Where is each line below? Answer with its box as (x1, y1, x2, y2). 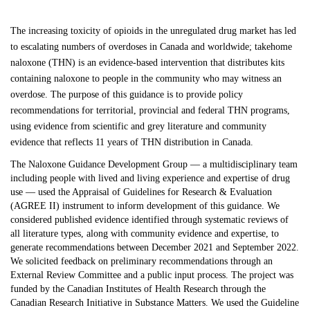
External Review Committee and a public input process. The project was (10, 270, 293, 281)
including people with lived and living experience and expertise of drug (10, 173, 290, 184)
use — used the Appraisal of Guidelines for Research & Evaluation (10, 187, 272, 198)
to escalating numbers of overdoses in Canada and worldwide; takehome (10, 42, 292, 53)
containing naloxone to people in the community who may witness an (10, 73, 282, 84)
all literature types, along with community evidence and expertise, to (10, 228, 279, 239)
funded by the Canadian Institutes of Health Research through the (10, 284, 266, 295)
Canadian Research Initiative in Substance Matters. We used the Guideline (10, 298, 299, 309)
